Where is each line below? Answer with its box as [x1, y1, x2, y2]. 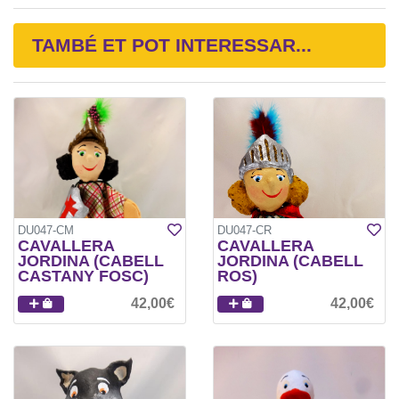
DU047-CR [217, 223, 272, 237]
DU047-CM [18, 223, 74, 237]
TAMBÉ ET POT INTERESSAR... [32, 35, 312, 56]
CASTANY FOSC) [18, 266, 149, 285]
